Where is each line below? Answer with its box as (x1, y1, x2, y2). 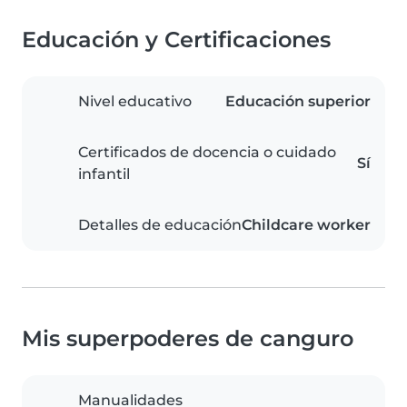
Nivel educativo (78, 93, 192, 110)
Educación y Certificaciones (22, 26, 331, 53)
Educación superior (225, 93, 371, 110)
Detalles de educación (78, 216, 242, 233)
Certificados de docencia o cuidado (78, 144, 336, 161)
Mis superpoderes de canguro (22, 325, 353, 352)
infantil (78, 165, 130, 183)
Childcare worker (242, 216, 371, 233)
